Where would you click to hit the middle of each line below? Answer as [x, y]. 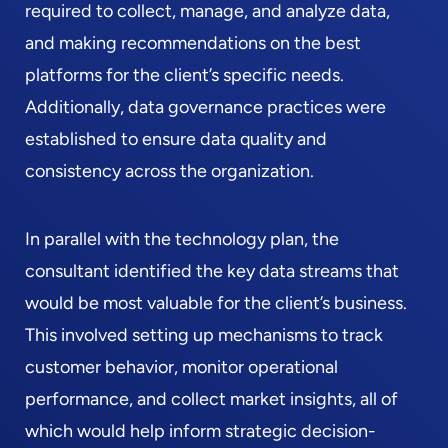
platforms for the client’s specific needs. [184, 75]
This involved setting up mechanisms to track [204, 335]
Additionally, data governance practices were [205, 107]
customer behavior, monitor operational [181, 367]
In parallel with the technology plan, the [182, 239]
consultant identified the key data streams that [212, 271]
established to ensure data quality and [176, 139]
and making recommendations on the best [193, 43]
